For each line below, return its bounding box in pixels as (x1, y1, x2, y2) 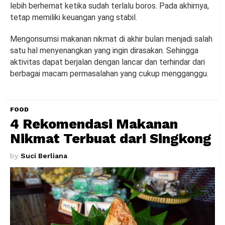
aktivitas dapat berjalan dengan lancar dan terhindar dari (10, 57, 205, 67)
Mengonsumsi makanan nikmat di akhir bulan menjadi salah (10, 34, 212, 44)
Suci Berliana (21, 152, 67, 160)
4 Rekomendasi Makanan (10, 116, 178, 133)
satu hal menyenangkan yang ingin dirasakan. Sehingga (10, 46, 198, 56)
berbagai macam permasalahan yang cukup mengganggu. (10, 69, 208, 79)
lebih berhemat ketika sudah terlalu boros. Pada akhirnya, (10, 1, 209, 11)
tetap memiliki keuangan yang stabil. (10, 13, 137, 23)
